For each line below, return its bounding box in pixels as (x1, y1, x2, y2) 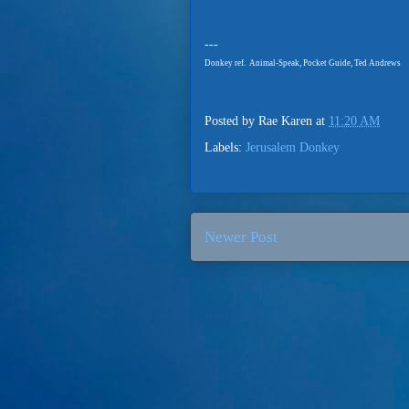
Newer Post (204, 228, 278, 246)
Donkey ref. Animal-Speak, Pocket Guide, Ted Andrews (204, 58, 401, 68)
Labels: (204, 141, 246, 154)
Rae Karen (258, 114, 312, 129)
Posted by (204, 114, 258, 129)
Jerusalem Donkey (246, 141, 340, 154)
